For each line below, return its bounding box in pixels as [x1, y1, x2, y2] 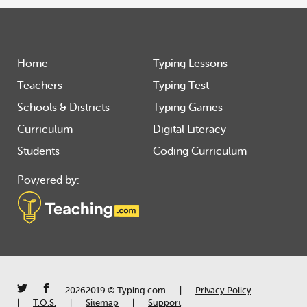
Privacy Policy [195, 285, 251, 295]
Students [17, 145, 60, 158]
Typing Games [153, 101, 223, 114]
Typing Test [153, 79, 209, 92]
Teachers [17, 79, 62, 92]
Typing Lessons [153, 58, 228, 70]
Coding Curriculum [153, 145, 247, 158]
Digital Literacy [153, 123, 226, 136]
